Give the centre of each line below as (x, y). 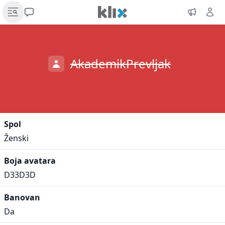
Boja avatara (30, 161)
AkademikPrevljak (121, 64)
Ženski (16, 138)
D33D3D (20, 175)
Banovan (22, 197)
